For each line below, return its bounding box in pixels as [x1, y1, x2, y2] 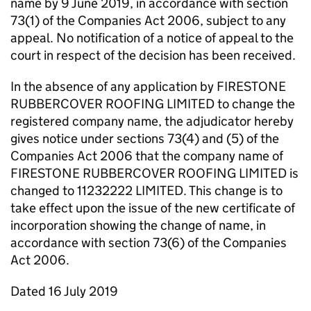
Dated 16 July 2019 [10, 283, 118, 299]
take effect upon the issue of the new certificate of [10, 200, 295, 216]
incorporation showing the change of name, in [10, 217, 266, 233]
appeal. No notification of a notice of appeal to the [10, 30, 294, 46]
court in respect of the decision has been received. [10, 47, 296, 63]
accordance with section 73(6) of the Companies [10, 235, 287, 251]
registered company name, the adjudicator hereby [10, 113, 294, 129]
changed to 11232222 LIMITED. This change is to [10, 183, 283, 199]
